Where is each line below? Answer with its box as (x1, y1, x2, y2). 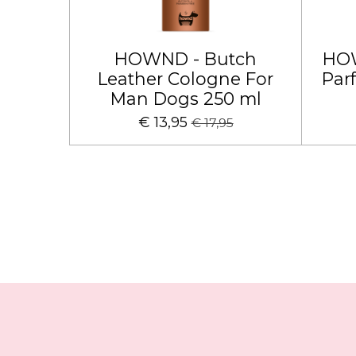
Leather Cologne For (98, 68, 274, 89)
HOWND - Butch (114, 48, 257, 69)
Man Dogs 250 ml (110, 88, 261, 109)
